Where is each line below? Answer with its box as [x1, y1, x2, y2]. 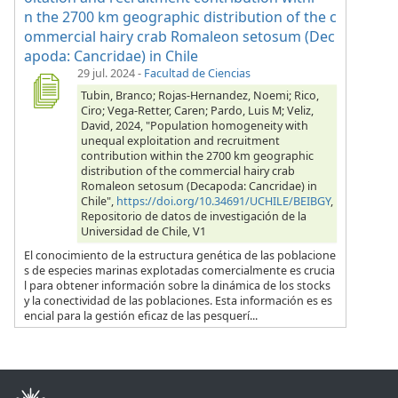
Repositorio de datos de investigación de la [81, 208, 306, 224]
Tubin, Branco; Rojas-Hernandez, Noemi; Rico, [81, 87, 319, 103]
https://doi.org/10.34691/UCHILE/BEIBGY [116, 193, 330, 209]
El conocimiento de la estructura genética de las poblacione [24, 248, 336, 264]
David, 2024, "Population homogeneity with [81, 117, 308, 133]
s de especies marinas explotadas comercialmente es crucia [24, 263, 335, 279]
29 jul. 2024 [77, 65, 135, 81]
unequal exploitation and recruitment [81, 132, 280, 148]
